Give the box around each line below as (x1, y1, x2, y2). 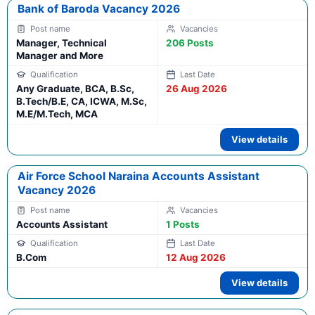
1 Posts (166, 219, 200, 231)
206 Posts (166, 37, 214, 49)
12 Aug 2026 (166, 252, 226, 264)
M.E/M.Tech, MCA (16, 108, 98, 120)
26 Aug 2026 (166, 83, 227, 95)
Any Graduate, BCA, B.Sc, (16, 83, 134, 95)
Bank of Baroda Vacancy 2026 (18, 2, 180, 16)
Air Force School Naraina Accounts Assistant (18, 169, 259, 184)
